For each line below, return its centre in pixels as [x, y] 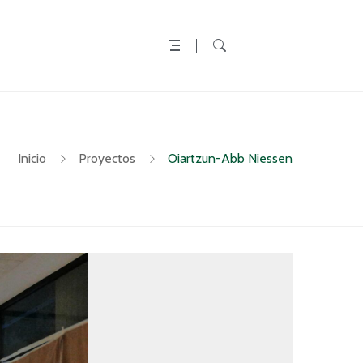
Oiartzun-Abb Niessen [230, 158]
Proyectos [107, 158]
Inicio [32, 158]
